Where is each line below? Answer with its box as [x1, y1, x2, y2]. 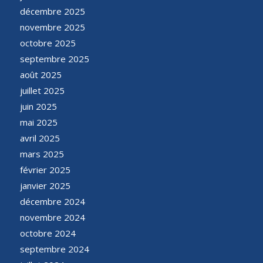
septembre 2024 [19, 242, 89, 255]
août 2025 [19, 68, 62, 80]
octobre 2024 [19, 227, 76, 239]
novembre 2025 [19, 21, 85, 33]
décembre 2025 [19, 5, 85, 17]
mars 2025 [19, 147, 64, 160]
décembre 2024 [19, 195, 85, 207]
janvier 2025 [19, 179, 70, 191]
